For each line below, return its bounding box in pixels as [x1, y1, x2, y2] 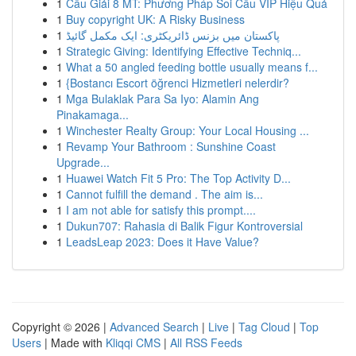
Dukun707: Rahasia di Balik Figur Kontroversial [66, 218, 303, 234]
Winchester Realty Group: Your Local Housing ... [66, 122, 309, 138]
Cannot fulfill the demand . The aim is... [66, 186, 263, 202]
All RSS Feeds [170, 335, 242, 350]
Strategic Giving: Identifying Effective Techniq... [66, 43, 301, 59]
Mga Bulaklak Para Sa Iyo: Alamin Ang [66, 91, 259, 106]
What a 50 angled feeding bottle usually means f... [66, 59, 318, 75]
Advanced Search [110, 319, 199, 335]
